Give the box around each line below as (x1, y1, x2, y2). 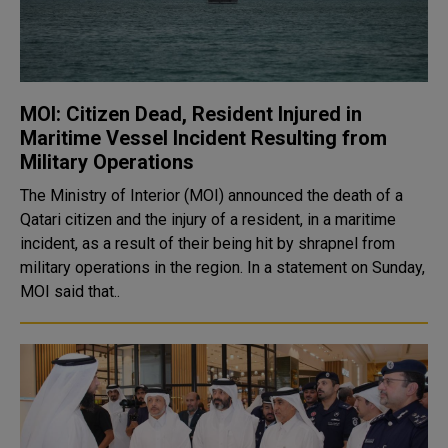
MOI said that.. (20, 282, 120, 301)
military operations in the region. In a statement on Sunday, (20, 258, 247, 277)
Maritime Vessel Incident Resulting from (20, 126, 387, 150)
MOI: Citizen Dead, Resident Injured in (20, 102, 362, 126)
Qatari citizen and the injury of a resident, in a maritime (20, 210, 396, 229)
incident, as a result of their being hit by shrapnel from (20, 234, 395, 253)
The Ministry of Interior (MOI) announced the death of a (20, 186, 403, 205)
